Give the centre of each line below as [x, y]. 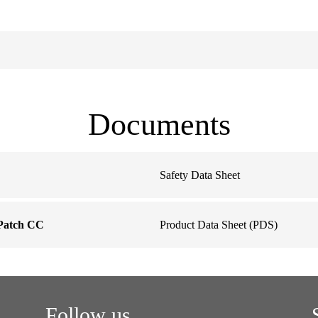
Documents [159, 124]
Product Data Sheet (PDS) [219, 224]
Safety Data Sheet [200, 175]
